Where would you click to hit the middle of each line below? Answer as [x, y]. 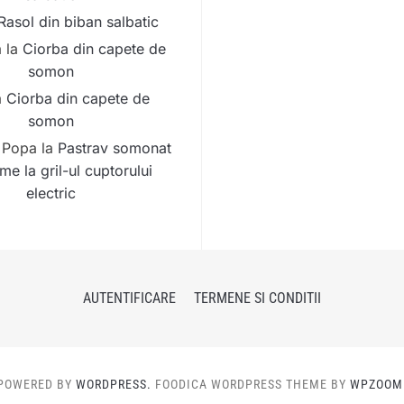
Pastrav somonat [114, 148]
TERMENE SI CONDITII [257, 298]
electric [50, 193]
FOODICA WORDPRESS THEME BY [252, 385]
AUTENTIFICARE [129, 298]
